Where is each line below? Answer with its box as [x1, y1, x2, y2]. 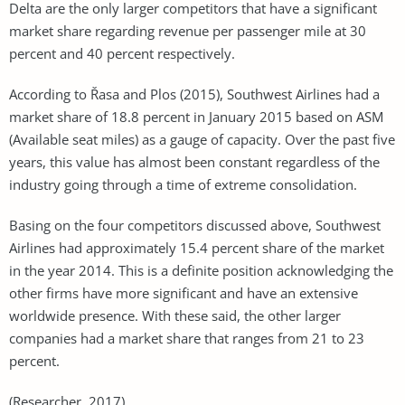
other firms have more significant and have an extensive [9, 283, 358, 302]
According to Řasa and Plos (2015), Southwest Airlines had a [9, 84, 380, 103]
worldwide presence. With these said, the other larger [9, 306, 341, 325]
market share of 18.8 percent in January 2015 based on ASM [9, 107, 383, 126]
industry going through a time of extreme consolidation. [9, 174, 357, 193]
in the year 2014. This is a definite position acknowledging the [9, 260, 393, 279]
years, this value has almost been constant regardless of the [9, 152, 380, 171]
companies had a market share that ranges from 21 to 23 [9, 328, 364, 347]
